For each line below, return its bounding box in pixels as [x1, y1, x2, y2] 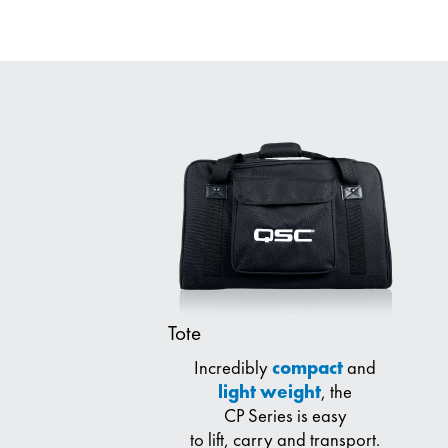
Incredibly [194, 355, 273, 380]
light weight [218, 379, 322, 404]
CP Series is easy [223, 403, 347, 428]
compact [272, 355, 344, 380]
